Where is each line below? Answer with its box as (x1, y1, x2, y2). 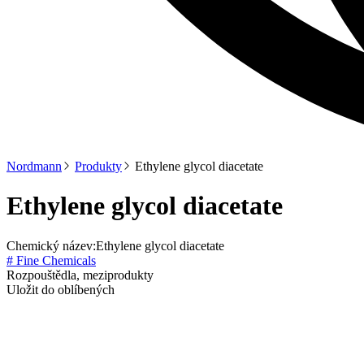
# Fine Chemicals (6, 253, 96, 267)
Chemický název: (6, 238, 96, 253)
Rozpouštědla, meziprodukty (6, 267, 154, 282)
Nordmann (6, 159, 62, 173)
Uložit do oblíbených (6, 282, 115, 297)
